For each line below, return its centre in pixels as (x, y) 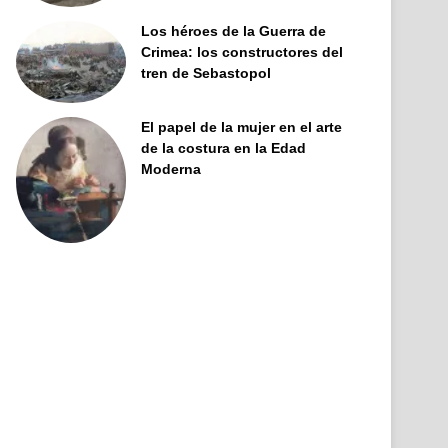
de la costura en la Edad (224, 148)
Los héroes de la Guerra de (234, 30)
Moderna (171, 169)
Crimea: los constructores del (242, 51)
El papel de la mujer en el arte (242, 127)
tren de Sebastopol (206, 72)
